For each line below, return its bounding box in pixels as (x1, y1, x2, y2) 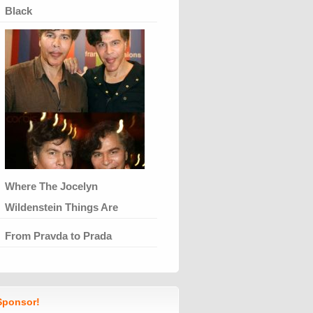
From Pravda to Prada (5, 229, 112, 242)
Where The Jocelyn (5, 180, 98, 192)
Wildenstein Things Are (5, 201, 118, 213)
